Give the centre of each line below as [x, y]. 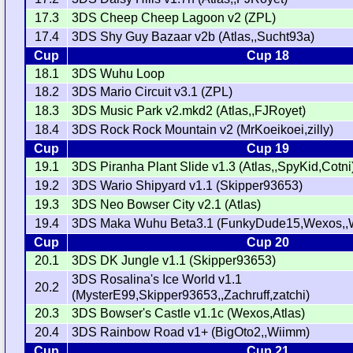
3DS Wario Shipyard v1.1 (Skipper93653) [188, 185]
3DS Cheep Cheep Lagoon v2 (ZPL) [174, 17]
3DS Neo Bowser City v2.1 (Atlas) [167, 204]
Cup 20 [268, 242]
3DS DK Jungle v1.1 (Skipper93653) [174, 260]
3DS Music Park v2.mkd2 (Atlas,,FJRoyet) [189, 110]
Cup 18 [268, 55]
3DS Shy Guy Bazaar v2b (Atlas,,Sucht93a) [193, 36]
